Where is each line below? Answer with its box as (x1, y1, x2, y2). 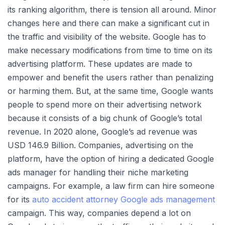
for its (8, 194, 32, 205)
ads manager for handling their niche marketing (8, 167, 188, 178)
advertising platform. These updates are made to (8, 59, 192, 69)
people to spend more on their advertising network (8, 99, 201, 110)
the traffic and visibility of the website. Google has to (8, 32, 206, 42)
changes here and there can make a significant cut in (8, 18, 209, 29)
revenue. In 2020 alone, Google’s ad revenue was (8, 127, 197, 137)
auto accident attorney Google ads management (32, 194, 215, 205)
